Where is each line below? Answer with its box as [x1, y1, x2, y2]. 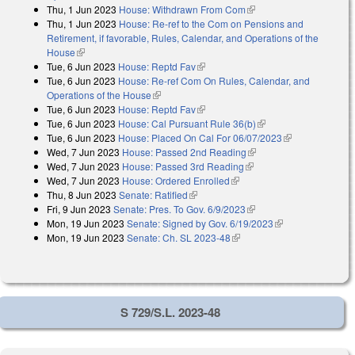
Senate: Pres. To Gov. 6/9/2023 [113, 202, 246, 216]
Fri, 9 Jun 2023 [47, 202, 111, 216]
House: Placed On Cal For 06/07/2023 [118, 131, 282, 145]
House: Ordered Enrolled [122, 174, 230, 188]
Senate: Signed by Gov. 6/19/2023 [127, 216, 273, 231]
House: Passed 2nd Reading [122, 145, 246, 159]
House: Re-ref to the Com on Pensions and [119, 17, 303, 31]
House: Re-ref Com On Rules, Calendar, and [118, 74, 310, 88]
